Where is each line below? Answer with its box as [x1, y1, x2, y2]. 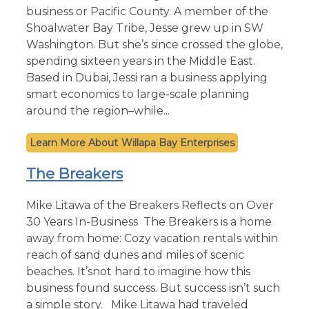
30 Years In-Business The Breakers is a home [26, 215, 272, 228]
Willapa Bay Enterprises [121, 136, 235, 149]
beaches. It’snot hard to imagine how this [26, 264, 250, 278]
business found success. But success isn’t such [26, 281, 280, 295]
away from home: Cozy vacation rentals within [26, 231, 278, 245]
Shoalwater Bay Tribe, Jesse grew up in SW [26, 21, 263, 34]
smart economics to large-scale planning [26, 87, 250, 101]
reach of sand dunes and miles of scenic [26, 248, 244, 261]
